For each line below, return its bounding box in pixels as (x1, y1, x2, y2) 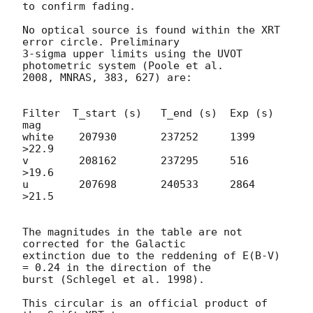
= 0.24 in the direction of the (22, 261, 217, 275)
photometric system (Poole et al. (22, 59, 230, 73)
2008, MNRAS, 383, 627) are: (22, 71, 192, 85)
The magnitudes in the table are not (22, 226, 242, 239)
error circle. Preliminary (22, 36, 186, 49)
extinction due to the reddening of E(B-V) (22, 249, 280, 263)
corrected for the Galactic (22, 238, 192, 251)
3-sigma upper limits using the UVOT (22, 48, 242, 61)
